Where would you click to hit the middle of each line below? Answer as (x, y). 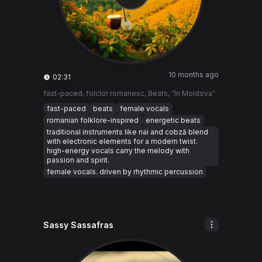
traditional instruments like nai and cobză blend (127, 132)
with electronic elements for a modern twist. (122, 141)
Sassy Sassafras (78, 225)
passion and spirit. (78, 160)
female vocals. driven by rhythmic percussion (125, 172)
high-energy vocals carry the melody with (118, 151)
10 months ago (194, 75)
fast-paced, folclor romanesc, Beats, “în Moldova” (129, 93)
